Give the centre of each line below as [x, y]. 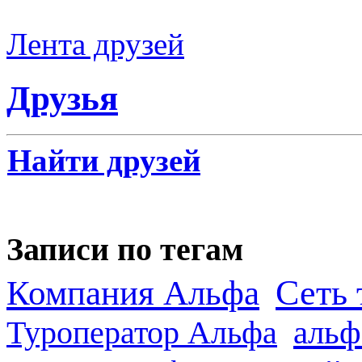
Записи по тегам [125, 249]
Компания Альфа [133, 293]
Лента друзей [95, 44]
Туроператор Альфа [142, 333]
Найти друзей [104, 160]
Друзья [62, 99]
